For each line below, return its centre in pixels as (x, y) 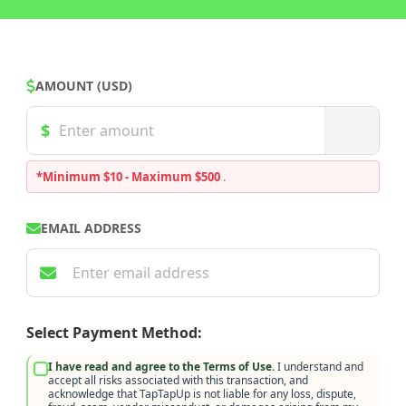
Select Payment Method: (114, 333)
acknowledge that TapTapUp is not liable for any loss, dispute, (202, 394)
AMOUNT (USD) (84, 86)
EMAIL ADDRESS (91, 228)
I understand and (319, 367)
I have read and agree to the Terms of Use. (161, 367)
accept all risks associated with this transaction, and (178, 380)
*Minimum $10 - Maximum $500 (130, 177)
